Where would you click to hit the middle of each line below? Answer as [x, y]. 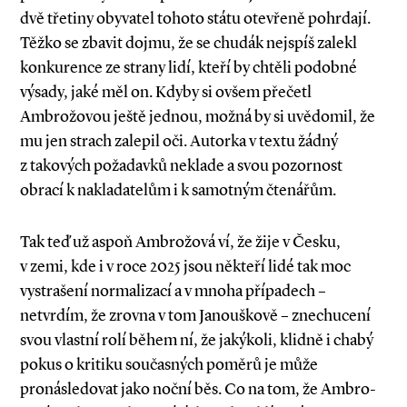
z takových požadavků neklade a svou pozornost [181, 165]
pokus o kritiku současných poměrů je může [169, 364]
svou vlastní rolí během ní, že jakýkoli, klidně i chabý [197, 340]
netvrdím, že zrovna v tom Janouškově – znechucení [195, 315]
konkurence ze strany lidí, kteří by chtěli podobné [189, 67]
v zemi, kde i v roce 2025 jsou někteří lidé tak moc [185, 266]
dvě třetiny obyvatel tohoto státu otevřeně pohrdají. [195, 18]
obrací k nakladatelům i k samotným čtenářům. [178, 190]
